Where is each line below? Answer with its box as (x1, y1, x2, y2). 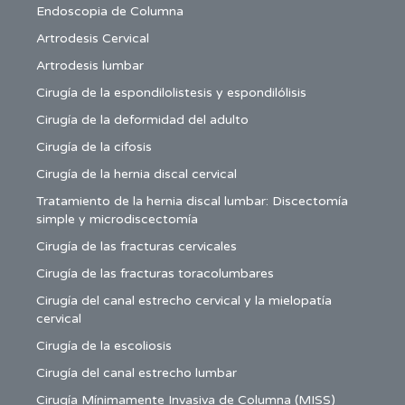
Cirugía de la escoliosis (36, 338, 172, 353)
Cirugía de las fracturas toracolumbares (36, 266, 274, 281)
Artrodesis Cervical (36, 31, 149, 46)
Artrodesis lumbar (36, 58, 144, 73)
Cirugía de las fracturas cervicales (36, 239, 237, 254)
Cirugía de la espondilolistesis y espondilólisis (36, 85, 306, 100)
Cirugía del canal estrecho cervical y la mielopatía (36, 293, 332, 308)
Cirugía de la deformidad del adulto (36, 112, 249, 127)
